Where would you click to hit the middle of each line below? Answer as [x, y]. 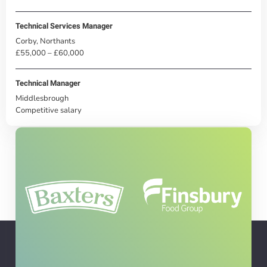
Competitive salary [49, 110]
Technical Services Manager [64, 26]
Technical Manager [48, 83]
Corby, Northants [45, 41]
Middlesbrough [42, 98]
